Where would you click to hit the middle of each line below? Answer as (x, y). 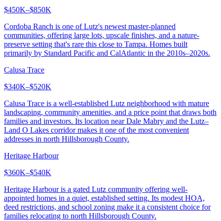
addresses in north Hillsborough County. (67, 139)
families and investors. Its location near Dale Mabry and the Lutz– (106, 121)
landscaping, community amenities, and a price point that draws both (110, 112)
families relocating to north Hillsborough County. (80, 216)
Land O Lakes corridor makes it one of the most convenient (96, 130)
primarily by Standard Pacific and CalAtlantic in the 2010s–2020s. (107, 53)
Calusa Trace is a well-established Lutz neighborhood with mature (107, 103)
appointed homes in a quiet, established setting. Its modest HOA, (104, 198)
